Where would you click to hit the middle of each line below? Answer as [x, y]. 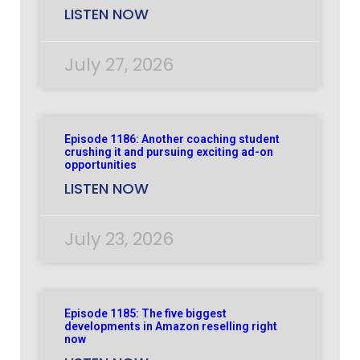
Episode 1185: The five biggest [145, 313]
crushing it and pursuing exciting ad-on [169, 151]
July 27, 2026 [119, 64]
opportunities [100, 164]
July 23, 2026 [119, 239]
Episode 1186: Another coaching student [172, 139]
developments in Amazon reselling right [171, 326]
